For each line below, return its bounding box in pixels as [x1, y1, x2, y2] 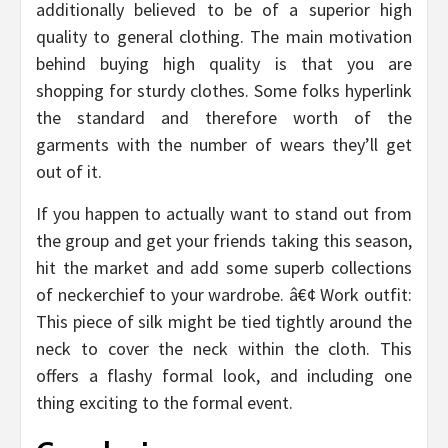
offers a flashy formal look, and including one [36, 364, 412, 388]
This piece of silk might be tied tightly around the [36, 310, 412, 334]
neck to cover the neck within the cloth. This [36, 337, 412, 361]
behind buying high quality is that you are [36, 52, 412, 76]
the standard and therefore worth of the [36, 106, 412, 130]
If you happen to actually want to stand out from [36, 202, 412, 226]
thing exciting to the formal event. [36, 391, 293, 415]
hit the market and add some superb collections [36, 256, 412, 280]
